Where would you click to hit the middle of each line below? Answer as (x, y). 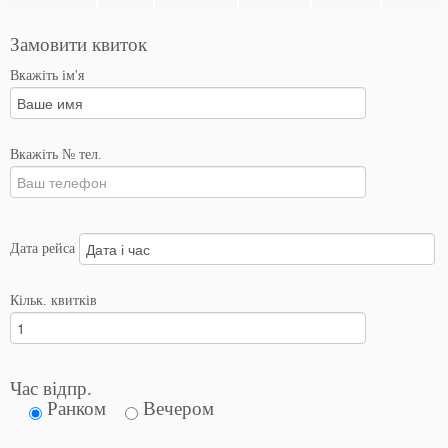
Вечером (178, 409)
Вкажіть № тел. (56, 155)
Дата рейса (44, 249)
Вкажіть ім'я (47, 76)
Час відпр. (51, 389)
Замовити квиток (78, 45)
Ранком (76, 409)
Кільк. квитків (53, 301)
